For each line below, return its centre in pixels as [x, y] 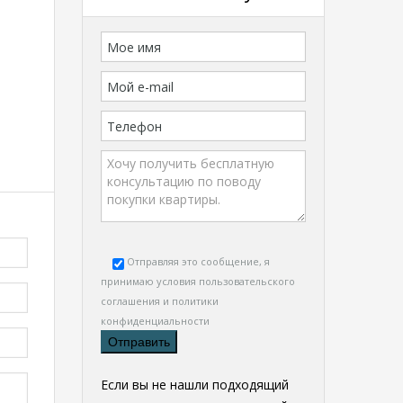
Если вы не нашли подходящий [195, 385]
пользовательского [247, 281]
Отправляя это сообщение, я [198, 261]
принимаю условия [150, 281]
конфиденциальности [155, 321]
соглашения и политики [160, 301]
